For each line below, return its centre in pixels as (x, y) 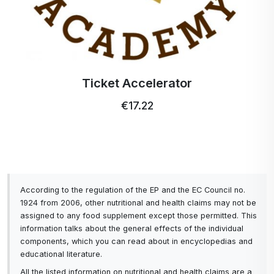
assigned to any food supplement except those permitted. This (139, 216)
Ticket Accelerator (96, 83)
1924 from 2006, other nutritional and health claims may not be (138, 203)
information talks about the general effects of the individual (132, 229)
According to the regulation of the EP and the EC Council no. (133, 190)
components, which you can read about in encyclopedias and (136, 242)
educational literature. (61, 254)
